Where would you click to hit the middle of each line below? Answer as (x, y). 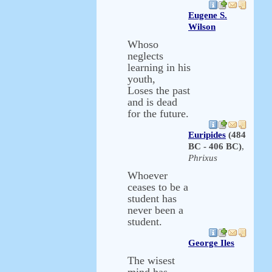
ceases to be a (158, 187)
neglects (145, 56)
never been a (155, 210)
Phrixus (203, 158)
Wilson (202, 27)
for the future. (158, 114)
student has (152, 199)
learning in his (159, 67)
